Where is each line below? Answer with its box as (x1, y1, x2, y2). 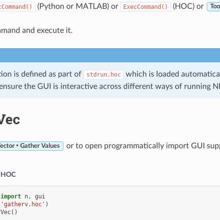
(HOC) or (170, 2, 206, 10)
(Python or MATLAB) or (35, 2, 120, 10)
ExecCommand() (123, 3, 168, 10)
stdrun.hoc (86, 71, 121, 78)
